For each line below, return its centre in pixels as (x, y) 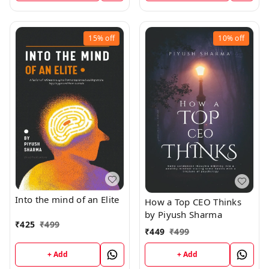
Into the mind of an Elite (67, 200)
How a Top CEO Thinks (193, 201)
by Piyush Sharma (183, 214)
